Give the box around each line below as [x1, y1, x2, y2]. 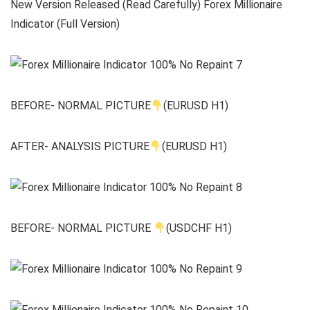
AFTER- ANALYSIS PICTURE [10, 140, 149, 154]
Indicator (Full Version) [10, 17, 120, 31]
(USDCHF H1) [166, 221, 232, 235]
